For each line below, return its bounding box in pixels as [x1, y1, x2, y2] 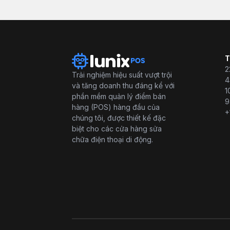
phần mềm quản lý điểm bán [72, 91, 166, 101]
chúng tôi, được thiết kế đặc [72, 113, 166, 122]
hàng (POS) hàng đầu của [72, 102, 160, 111]
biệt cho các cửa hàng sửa [72, 124, 162, 133]
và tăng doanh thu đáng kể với [72, 81, 175, 90]
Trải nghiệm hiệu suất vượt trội [72, 70, 172, 79]
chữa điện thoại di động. [72, 135, 153, 144]
